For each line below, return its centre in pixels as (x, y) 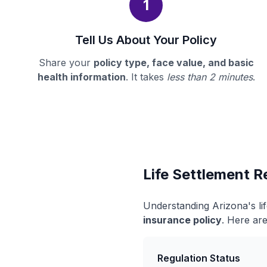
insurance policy (182, 220)
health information (81, 77)
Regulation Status (199, 258)
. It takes (146, 77)
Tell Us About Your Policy (146, 40)
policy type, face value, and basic (173, 63)
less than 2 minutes (209, 77)
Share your (66, 63)
